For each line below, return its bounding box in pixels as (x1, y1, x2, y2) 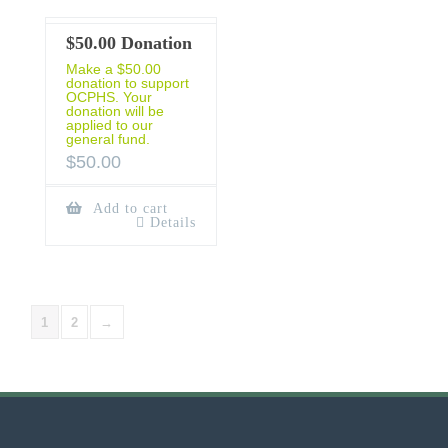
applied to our (66, 117, 153, 134)
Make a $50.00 (66, 61, 161, 78)
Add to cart (88, 201, 168, 217)
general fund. (66, 131, 150, 148)
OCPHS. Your (66, 89, 152, 106)
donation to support (66, 75, 189, 92)
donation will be (66, 103, 164, 120)
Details (149, 215, 196, 231)
